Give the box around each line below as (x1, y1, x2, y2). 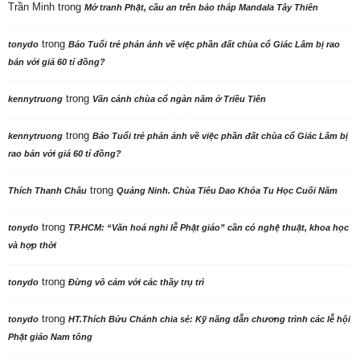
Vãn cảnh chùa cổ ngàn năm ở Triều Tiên (92, 94, 266, 104)
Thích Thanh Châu (8, 186, 87, 196)
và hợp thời (8, 240, 56, 251)
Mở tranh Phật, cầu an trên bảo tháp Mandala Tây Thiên (84, 2, 318, 13)
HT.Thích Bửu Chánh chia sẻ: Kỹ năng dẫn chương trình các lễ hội (68, 314, 350, 325)
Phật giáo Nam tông (8, 332, 92, 342)
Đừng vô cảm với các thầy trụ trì (68, 277, 204, 288)
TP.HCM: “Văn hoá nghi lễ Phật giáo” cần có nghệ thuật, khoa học (68, 223, 349, 233)
